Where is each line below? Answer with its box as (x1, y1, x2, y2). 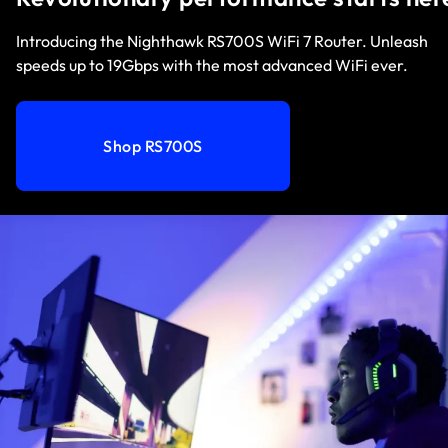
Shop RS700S (103, 135, 203, 156)
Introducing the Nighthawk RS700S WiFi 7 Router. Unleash (16, 30, 428, 51)
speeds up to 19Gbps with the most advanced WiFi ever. (16, 54, 408, 75)
